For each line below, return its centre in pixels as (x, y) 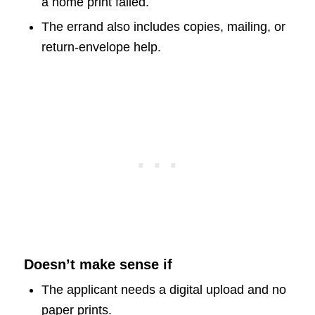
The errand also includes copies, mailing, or (163, 27)
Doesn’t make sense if (98, 265)
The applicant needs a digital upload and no (163, 290)
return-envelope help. (101, 47)
